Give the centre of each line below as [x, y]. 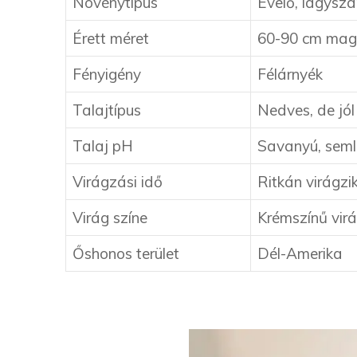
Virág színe [110, 218]
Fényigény [107, 75]
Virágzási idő [118, 182]
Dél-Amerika [300, 254]
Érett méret [111, 39]
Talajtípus [107, 110]
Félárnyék [290, 75]
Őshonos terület [126, 254]
